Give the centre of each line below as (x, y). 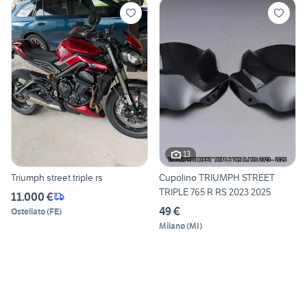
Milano (172, 225)
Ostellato (28, 211)
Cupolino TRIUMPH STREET (217, 177)
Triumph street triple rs (57, 177)
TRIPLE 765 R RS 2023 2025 (215, 192)
